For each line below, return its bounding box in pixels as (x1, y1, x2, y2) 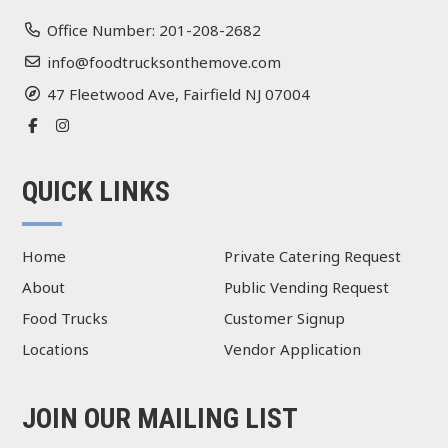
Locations (22, 338, 90, 359)
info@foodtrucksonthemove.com (47, 51, 282, 72)
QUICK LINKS (22, 174, 171, 208)
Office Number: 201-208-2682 (47, 20, 262, 40)
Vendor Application (224, 338, 361, 359)
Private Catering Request (224, 245, 401, 266)
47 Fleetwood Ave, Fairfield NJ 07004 (47, 83, 311, 104)
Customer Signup (224, 307, 345, 328)
